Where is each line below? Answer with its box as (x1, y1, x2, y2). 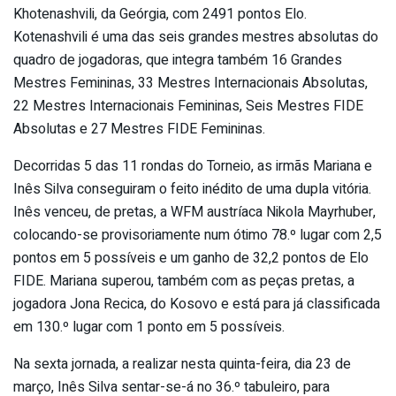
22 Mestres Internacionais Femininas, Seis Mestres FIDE (13, 95, 363, 117)
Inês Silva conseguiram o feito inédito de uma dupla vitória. (13, 178, 371, 200)
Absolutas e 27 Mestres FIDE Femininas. (13, 118, 265, 140)
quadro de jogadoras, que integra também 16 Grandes (13, 49, 342, 71)
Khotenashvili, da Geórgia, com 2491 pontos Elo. (13, 3, 307, 25)
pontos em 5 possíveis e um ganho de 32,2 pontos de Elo (13, 247, 369, 269)
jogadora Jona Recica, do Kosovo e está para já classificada (13, 293, 380, 315)
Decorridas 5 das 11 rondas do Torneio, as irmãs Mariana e (13, 155, 372, 177)
